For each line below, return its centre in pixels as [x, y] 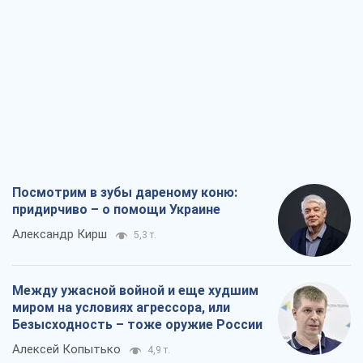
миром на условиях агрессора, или [121, 308]
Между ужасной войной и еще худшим [135, 291]
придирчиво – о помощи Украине [116, 210]
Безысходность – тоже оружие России [137, 325]
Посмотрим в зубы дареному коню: [125, 193]
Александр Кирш [60, 235]
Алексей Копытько [66, 350]
